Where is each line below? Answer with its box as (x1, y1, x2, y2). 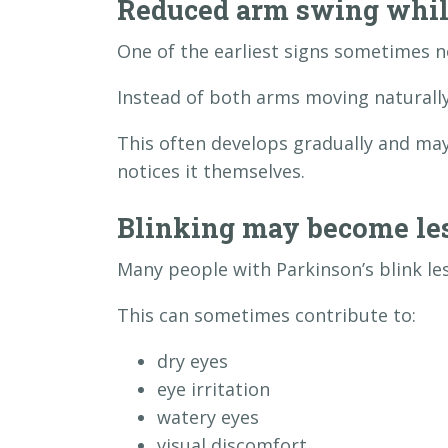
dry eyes (157, 349, 228, 373)
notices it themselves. (117, 159, 305, 183)
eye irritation (157, 377, 270, 401)
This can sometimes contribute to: (117, 303, 416, 327)
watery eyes (157, 405, 259, 429)
